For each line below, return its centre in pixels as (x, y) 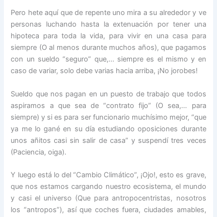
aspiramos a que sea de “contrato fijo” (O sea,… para (108, 105)
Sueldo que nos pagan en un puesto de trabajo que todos (108, 94)
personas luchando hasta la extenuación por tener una (108, 24)
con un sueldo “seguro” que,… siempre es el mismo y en (108, 59)
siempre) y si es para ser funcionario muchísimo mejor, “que (108, 117)
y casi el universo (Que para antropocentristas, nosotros (108, 198)
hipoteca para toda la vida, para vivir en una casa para (108, 36)
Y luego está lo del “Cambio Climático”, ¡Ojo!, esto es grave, (108, 175)
